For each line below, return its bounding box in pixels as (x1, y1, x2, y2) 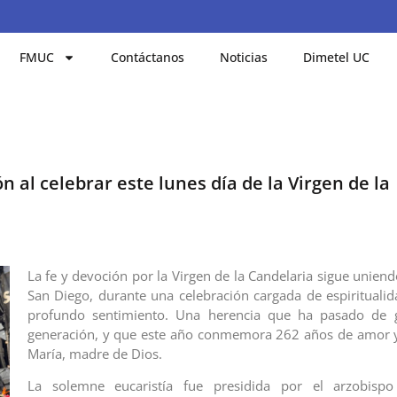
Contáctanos (111, 48, 185, 66)
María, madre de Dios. (27, 344, 162, 362)
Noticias (220, 48, 269, 66)
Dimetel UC (303, 48, 370, 66)
